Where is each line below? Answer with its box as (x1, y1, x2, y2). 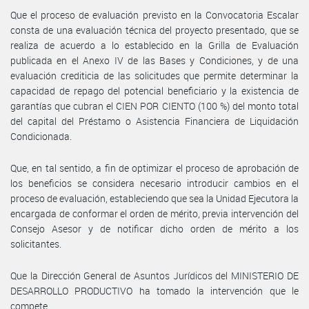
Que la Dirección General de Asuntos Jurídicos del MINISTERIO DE (10, 268, 299, 282)
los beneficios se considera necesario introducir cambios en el (10, 176, 299, 190)
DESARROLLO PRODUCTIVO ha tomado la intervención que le (10, 283, 299, 297)
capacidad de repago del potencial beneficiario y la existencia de (10, 83, 299, 97)
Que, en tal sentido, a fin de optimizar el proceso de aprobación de (10, 161, 299, 175)
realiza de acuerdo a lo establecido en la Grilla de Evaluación (10, 38, 299, 52)
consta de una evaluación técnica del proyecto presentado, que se (10, 23, 299, 37)
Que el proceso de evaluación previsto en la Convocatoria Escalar (10, 8, 299, 21)
